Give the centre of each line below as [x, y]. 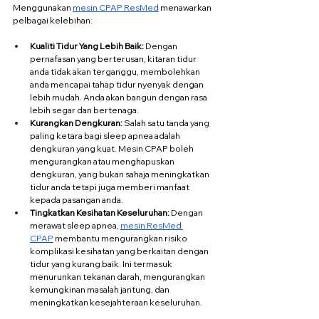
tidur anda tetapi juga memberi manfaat [110, 187]
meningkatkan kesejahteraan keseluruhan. [116, 302]
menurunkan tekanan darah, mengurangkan [118, 276]
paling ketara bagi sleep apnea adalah [106, 135]
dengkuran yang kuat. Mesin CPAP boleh [113, 148]
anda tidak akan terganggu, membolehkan [116, 71]
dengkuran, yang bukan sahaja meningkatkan [120, 174]
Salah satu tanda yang [167, 122]
